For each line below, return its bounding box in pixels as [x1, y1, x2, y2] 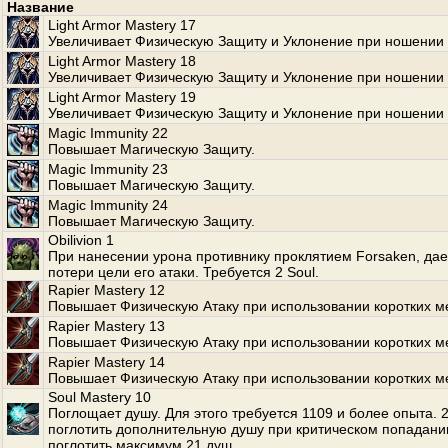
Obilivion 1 [48, 232, 114, 248]
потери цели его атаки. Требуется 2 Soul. [48, 264, 319, 280]
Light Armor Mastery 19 [48, 89, 196, 105]
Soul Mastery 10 [48, 389, 151, 405]
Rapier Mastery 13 [48, 318, 165, 334]
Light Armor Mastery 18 [48, 53, 196, 69]
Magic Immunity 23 [48, 161, 168, 177]
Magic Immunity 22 [48, 125, 168, 141]
